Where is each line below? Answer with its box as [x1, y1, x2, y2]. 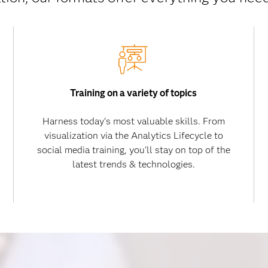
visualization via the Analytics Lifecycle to [44, 130, 223, 141]
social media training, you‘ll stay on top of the [36, 144, 230, 156]
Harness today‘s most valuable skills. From [42, 115, 225, 127]
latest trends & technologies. [72, 159, 195, 170]
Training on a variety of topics [70, 87, 197, 99]
